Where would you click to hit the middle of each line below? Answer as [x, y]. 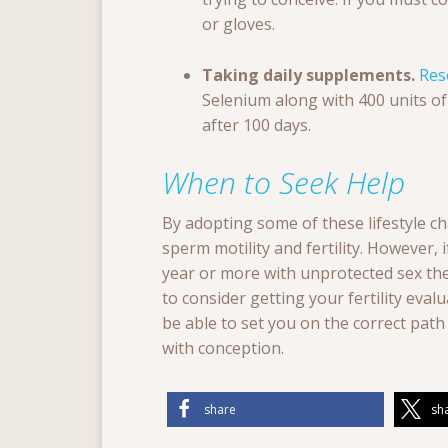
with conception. [223, 348]
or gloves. [238, 24]
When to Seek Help [283, 183]
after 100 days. [256, 125]
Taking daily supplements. [310, 75]
